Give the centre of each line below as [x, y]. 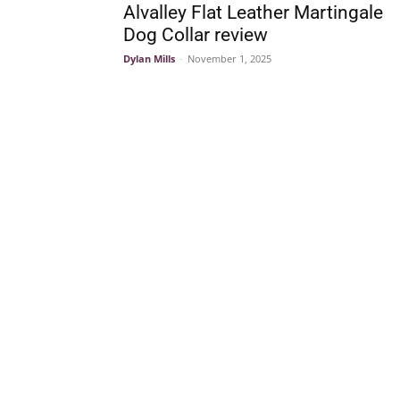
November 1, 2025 [229, 58]
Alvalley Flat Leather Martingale [253, 12]
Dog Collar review [196, 35]
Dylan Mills [149, 58]
